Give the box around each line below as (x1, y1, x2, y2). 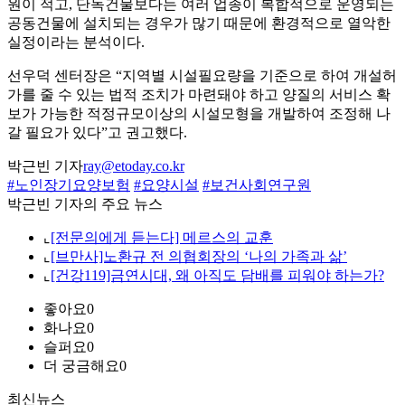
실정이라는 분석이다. (7, 34, 145, 51)
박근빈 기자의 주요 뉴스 (7, 196, 163, 212)
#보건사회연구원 (202, 177, 311, 193)
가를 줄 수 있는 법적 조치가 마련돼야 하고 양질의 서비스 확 (7, 87, 391, 103)
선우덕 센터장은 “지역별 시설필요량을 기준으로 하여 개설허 (7, 68, 397, 84)
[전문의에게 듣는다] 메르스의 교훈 (51, 230, 273, 246)
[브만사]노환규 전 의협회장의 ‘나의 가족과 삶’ (51, 249, 347, 265)
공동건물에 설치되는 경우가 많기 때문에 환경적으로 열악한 (7, 15, 391, 32)
